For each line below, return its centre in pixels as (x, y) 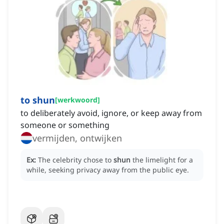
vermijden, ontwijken (77, 138)
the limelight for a (163, 160)
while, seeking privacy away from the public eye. (108, 170)
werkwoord (77, 100)
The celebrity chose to (76, 160)
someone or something (65, 125)
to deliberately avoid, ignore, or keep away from (111, 113)
